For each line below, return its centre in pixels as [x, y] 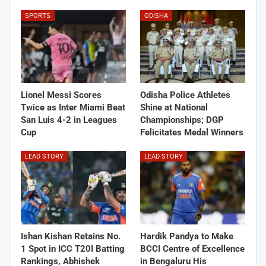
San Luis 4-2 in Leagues [69, 120]
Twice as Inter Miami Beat [73, 108]
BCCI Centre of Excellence [192, 249]
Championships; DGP [182, 120]
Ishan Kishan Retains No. [71, 237]
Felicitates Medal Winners [192, 133]
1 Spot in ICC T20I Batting [73, 249]
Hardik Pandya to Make [187, 237]
